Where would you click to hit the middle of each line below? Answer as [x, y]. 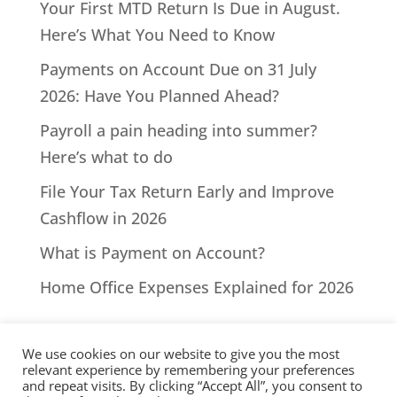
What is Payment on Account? [152, 253]
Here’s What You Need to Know [157, 35]
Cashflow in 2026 [103, 218]
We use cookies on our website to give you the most [181, 354]
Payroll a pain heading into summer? [178, 131]
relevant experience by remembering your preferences [188, 370]
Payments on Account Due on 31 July [178, 70]
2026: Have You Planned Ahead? [159, 96]
